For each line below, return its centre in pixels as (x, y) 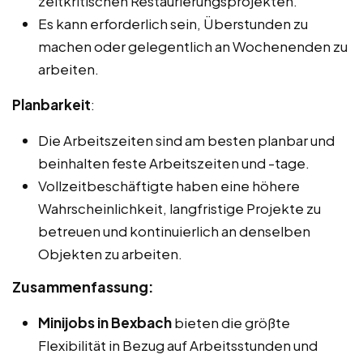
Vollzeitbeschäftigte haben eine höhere (169, 185)
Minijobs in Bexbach (105, 322)
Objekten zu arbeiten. (110, 253)
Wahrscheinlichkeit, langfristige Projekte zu (179, 208)
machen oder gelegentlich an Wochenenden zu (193, 46)
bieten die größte (231, 322)
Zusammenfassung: (83, 286)
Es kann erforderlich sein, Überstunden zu (173, 23)
